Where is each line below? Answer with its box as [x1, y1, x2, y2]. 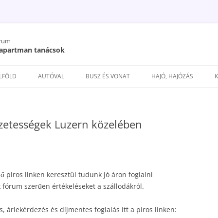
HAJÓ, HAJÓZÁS [151, 72, 193, 80]
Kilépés [109, 64, 133, 73]
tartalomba [109, 77, 145, 87]
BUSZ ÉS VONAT [86, 72, 130, 80]
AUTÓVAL [38, 72, 64, 80]
